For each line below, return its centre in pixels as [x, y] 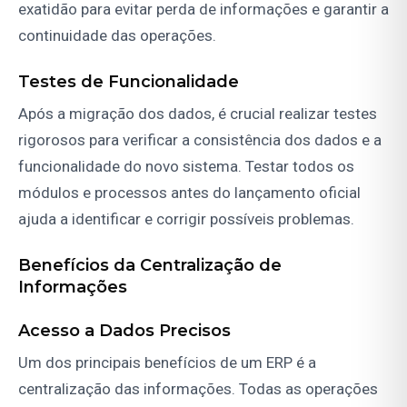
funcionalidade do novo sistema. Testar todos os [186, 167]
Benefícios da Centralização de [150, 266]
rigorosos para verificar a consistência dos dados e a [200, 140]
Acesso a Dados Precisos [124, 331]
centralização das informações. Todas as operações [198, 389]
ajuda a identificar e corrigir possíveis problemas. [186, 219]
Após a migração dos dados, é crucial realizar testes [198, 114]
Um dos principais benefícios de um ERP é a [167, 363]
